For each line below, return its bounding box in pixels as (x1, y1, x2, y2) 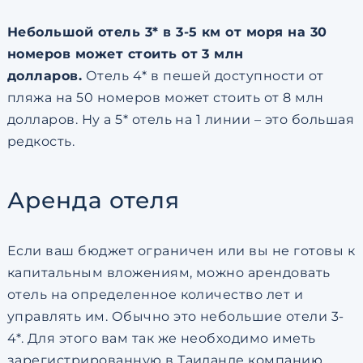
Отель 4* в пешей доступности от (82, 68, 324, 84)
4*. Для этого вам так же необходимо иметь (6, 331, 316, 347)
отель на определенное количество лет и (6, 287, 304, 303)
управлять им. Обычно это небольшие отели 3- (6, 309, 344, 325)
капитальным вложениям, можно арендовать (6, 265, 331, 281)
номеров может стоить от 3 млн (6, 46, 244, 62)
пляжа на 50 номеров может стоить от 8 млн (6, 90, 324, 106)
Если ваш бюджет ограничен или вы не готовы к (6, 243, 356, 259)
